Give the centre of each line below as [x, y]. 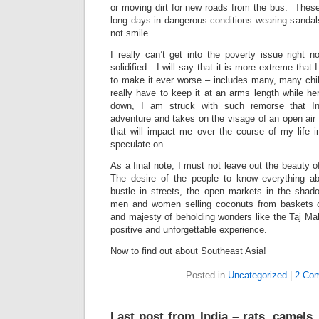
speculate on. [138, 144]
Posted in [207, 275]
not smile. [131, 33]
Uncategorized [257, 275]
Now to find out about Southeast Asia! [188, 251]
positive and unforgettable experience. [189, 230]
